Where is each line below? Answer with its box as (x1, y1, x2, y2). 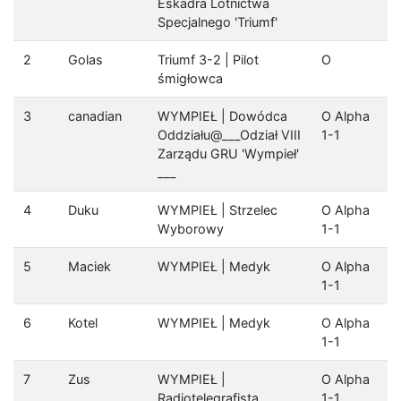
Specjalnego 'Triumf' (157, 14, 277, 30)
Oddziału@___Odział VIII (157, 127, 301, 143)
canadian (67, 108, 122, 124)
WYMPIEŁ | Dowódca (157, 108, 287, 124)
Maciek (67, 259, 111, 275)
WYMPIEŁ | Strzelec (157, 202, 277, 218)
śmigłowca (157, 71, 223, 87)
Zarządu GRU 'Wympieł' (157, 146, 299, 162)
